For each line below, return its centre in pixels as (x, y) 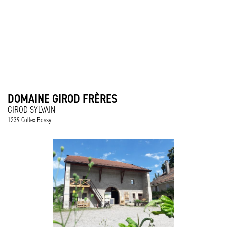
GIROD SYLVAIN (31, 110)
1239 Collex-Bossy (29, 120)
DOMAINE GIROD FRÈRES (63, 99)
